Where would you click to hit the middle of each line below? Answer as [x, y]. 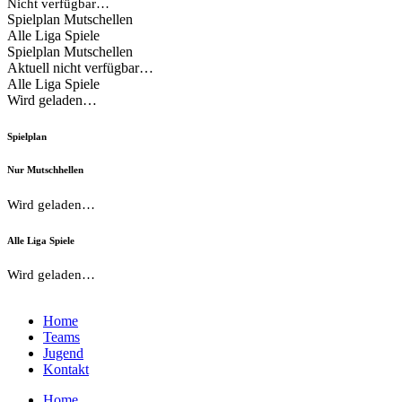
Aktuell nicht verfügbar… [80, 67]
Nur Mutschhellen [45, 169]
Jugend [63, 354]
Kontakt [66, 370]
